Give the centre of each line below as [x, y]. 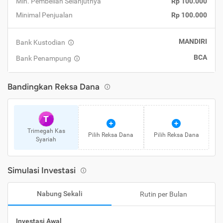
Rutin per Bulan [163, 194]
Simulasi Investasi [42, 170]
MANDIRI [193, 41]
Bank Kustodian [41, 42]
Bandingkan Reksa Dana [54, 87]
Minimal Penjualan [44, 15]
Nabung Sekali [60, 194]
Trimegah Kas [46, 131]
